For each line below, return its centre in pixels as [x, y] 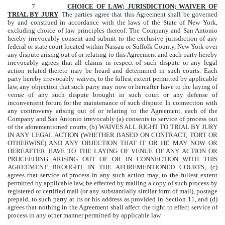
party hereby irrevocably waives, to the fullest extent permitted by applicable [113, 78]
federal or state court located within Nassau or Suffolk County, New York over [113, 46]
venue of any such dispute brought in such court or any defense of [113, 94]
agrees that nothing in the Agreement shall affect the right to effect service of [113, 207]
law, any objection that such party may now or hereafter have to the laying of [113, 86]
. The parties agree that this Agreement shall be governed [138, 14]
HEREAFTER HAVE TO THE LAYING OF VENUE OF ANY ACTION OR [113, 151]
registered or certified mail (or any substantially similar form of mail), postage [113, 191]
